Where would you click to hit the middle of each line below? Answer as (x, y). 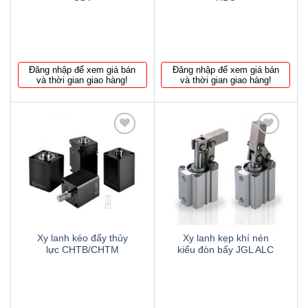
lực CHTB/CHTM (82, 250)
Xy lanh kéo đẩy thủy (82, 238)
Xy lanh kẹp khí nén (225, 238)
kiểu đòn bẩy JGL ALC (226, 250)
